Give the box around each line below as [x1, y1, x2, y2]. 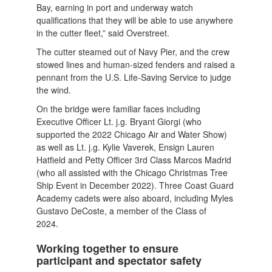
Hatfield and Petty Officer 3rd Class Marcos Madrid [36, 153, 232, 166]
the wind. [36, 83, 76, 96]
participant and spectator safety [36, 252, 205, 268]
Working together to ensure [36, 240, 179, 256]
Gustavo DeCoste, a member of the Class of [36, 204, 207, 217]
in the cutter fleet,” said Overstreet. [36, 26, 175, 39]
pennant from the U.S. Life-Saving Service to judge [36, 70, 232, 83]
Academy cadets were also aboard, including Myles [36, 191, 234, 204]
